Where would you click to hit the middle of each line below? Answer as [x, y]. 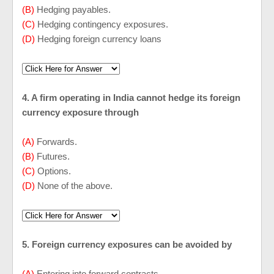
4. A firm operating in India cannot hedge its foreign [131, 98]
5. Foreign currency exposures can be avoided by [128, 244]
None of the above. [75, 186]
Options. [55, 171]
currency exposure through [82, 112]
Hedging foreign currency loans [99, 39]
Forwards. [58, 142]
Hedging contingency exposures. [104, 24]
